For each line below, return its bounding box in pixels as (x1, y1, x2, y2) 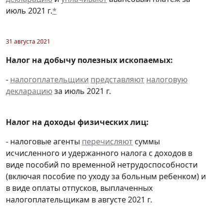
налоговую (146, 74, 187, 85)
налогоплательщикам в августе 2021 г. (6, 194, 152, 205)
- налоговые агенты (6, 136, 82, 147)
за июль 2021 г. (52, 86, 111, 97)
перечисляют (82, 136, 133, 147)
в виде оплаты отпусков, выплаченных (6, 183, 153, 194)
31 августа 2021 (6, 37, 50, 46)
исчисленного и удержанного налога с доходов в (6, 148, 192, 159)
